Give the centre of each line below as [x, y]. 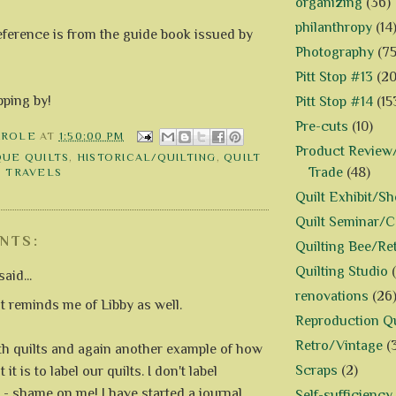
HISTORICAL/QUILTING [146, 157]
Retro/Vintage [339, 346]
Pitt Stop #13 [334, 77]
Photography [335, 53]
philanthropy [334, 28]
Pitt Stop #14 [334, 102]
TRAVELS [34, 172]
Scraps [316, 371]
